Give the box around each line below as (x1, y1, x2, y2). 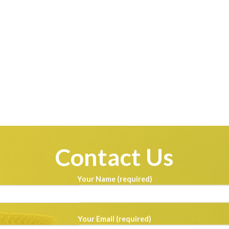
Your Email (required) (78, 214, 151, 223)
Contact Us (55, 142, 174, 171)
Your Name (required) (77, 174, 152, 184)
